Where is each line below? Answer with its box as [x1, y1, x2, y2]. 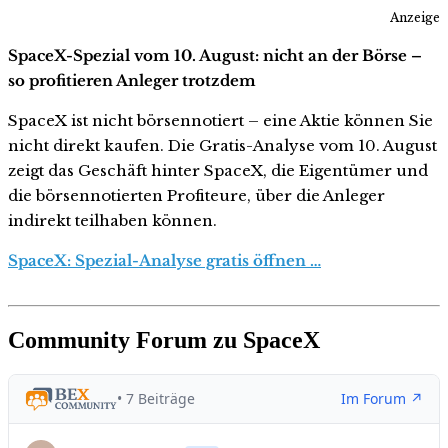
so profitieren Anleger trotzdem [8, 70, 256, 90]
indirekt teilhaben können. [8, 210, 217, 230]
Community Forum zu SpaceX [8, 326, 320, 353]
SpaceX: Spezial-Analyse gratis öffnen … [8, 250, 321, 270]
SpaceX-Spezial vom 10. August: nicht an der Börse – [8, 45, 422, 65]
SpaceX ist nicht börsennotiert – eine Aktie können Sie [8, 110, 433, 130]
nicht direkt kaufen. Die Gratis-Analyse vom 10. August [8, 135, 437, 155]
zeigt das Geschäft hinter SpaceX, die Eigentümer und [8, 160, 428, 180]
